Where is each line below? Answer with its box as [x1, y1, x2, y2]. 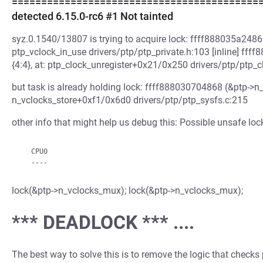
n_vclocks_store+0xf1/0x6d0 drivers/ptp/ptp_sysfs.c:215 [12, 95, 248, 106]
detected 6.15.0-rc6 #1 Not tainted [12, 10, 173, 22]
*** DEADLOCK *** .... [12, 211, 194, 234]
